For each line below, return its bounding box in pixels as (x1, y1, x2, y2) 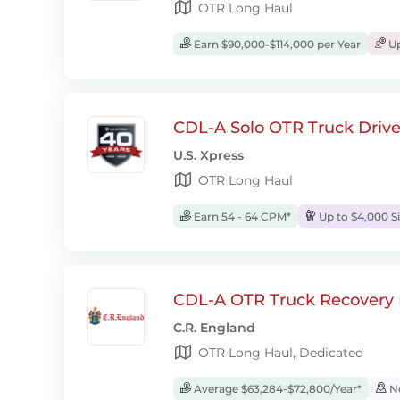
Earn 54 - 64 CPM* (191, 210, 291, 223)
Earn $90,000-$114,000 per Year (191, 37, 361, 51)
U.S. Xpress (173, 147, 244, 163)
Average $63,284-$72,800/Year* (191, 382, 362, 396)
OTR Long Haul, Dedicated (198, 345, 363, 361)
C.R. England (173, 320, 255, 336)
